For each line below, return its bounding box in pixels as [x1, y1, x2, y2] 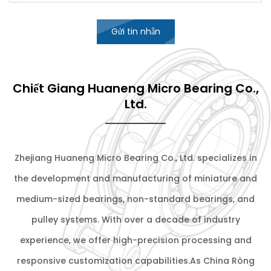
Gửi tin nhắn [111, 25, 160, 38]
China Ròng [203, 255, 255, 267]
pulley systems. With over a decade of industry [31, 214, 240, 226]
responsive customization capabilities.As [16, 255, 203, 267]
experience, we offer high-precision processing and [19, 234, 252, 247]
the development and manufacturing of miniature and [14, 172, 257, 185]
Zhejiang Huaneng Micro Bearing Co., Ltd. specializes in [14, 152, 257, 165]
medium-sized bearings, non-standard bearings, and [16, 193, 255, 206]
